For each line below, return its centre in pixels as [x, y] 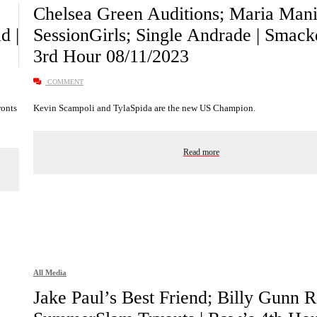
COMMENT [64, 82]
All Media [50, 273]
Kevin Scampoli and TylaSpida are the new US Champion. [145, 108]
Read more [201, 152]
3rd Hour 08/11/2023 [111, 57]
